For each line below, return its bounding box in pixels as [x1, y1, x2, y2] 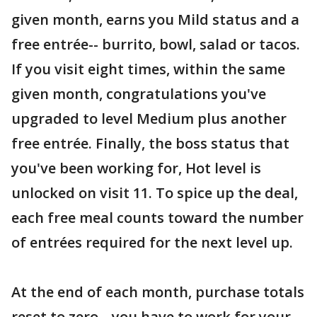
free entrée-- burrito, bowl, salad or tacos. [11, 35, 300, 54]
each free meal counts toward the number [11, 208, 304, 228]
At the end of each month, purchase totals [11, 282, 304, 302]
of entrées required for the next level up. [11, 233, 293, 253]
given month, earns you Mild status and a [11, 10, 299, 30]
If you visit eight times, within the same [11, 59, 285, 79]
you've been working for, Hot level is [11, 158, 261, 178]
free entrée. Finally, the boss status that [11, 134, 289, 154]
